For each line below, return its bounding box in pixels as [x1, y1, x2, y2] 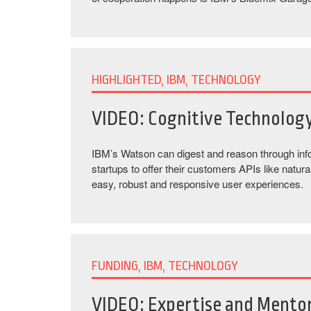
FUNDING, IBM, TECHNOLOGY [92, 258, 238, 274]
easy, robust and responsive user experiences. [92, 176, 303, 191]
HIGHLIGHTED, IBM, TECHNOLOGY [92, 72, 261, 87]
